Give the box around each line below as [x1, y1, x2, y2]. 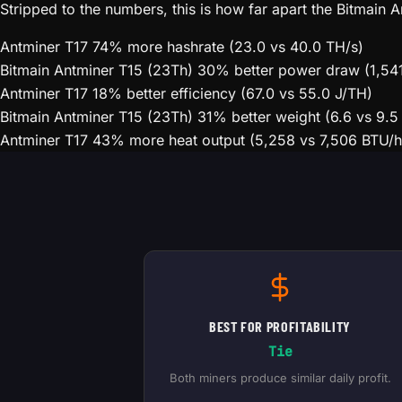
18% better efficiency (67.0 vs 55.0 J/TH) [92, 83, 372, 102]
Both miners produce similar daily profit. [169, 370, 391, 385]
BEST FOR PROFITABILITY [208, 317, 352, 335]
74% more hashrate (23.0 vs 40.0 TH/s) [92, 37, 363, 56]
